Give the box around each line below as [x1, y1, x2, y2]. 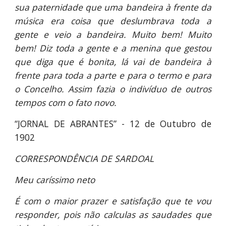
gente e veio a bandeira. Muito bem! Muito [15, 28, 211, 40]
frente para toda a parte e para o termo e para [15, 69, 211, 81]
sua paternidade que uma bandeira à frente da [15, 1, 211, 13]
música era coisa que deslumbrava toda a [15, 15, 211, 27]
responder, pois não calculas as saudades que [15, 208, 211, 220]
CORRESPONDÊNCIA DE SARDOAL [15, 152, 154, 164]
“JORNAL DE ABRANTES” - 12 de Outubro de [15, 118, 211, 130]
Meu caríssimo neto [15, 174, 95, 186]
